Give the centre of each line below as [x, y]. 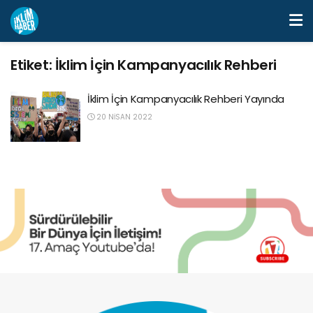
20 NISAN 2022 [123, 117]
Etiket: [33, 65]
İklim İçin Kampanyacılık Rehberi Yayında [186, 99]
